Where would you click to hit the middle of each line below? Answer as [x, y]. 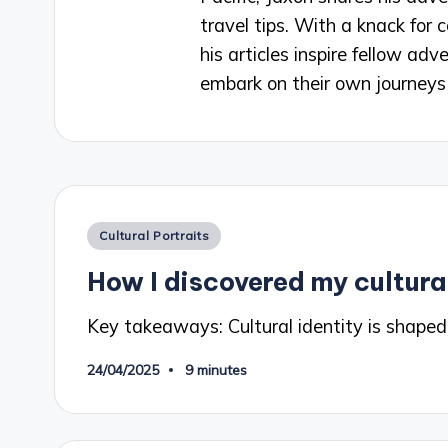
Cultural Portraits [154, 235]
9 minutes [216, 370]
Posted [115, 232]
